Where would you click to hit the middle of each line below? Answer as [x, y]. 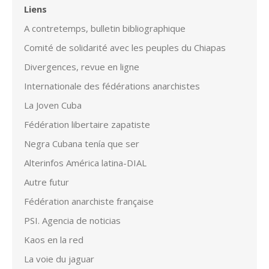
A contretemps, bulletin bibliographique [105, 28]
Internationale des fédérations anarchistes [112, 86]
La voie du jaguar [59, 258]
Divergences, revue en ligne [82, 66]
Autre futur [47, 182]
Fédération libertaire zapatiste [87, 124]
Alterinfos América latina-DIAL [85, 162]
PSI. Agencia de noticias [72, 220]
